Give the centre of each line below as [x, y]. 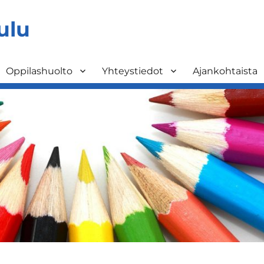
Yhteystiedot [133, 71]
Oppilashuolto [39, 71]
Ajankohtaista [225, 71]
